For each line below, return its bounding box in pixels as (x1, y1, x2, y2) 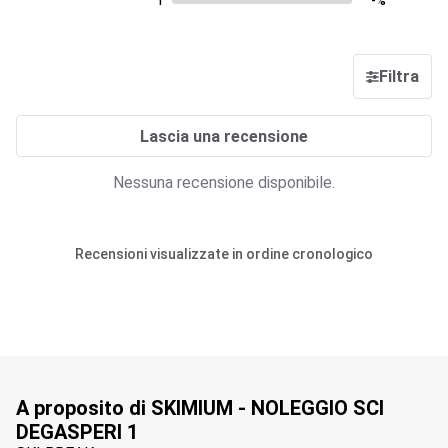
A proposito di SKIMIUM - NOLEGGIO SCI (16, 396, 384, 420)
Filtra (379, 67, 419, 86)
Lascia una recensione (140, 126, 308, 146)
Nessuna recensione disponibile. (113, 173, 335, 192)
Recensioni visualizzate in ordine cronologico (75, 246, 373, 262)
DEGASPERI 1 (16, 420, 138, 444)
